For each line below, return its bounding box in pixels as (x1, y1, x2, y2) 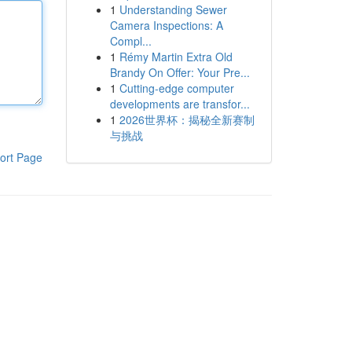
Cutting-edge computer (119, 80, 234, 96)
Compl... (109, 33, 152, 49)
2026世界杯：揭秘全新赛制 (119, 112, 255, 127)
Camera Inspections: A (109, 17, 223, 33)
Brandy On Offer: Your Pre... (109, 64, 250, 80)
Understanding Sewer (119, 2, 227, 17)
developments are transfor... (109, 96, 250, 112)
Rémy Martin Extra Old (119, 49, 233, 64)
